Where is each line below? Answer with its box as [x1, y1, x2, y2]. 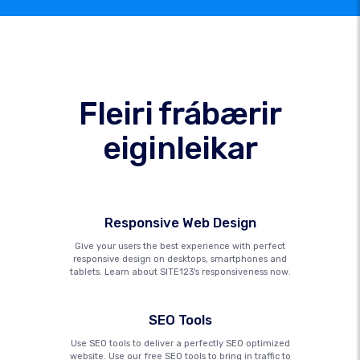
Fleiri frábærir [78, 95, 282, 133]
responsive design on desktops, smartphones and [73, 254, 287, 264]
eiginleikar [102, 129, 258, 167]
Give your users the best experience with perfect [75, 241, 285, 252]
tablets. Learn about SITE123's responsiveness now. [69, 267, 291, 277]
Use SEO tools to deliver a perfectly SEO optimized [70, 338, 290, 349]
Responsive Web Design [104, 215, 256, 231]
